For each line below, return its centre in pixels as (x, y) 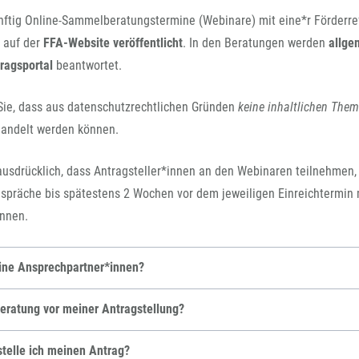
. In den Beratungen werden (255, 42)
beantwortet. (87, 65)
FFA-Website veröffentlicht (113, 42)
